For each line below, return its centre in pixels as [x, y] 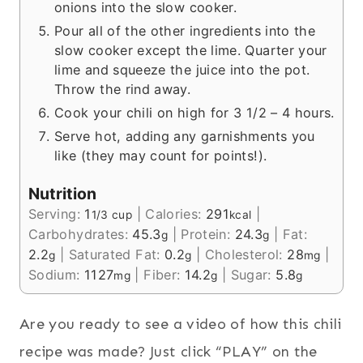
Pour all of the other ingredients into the [185, 30]
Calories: [175, 214]
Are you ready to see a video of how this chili [181, 325]
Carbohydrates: [81, 235]
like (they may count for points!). [161, 155]
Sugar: [253, 275]
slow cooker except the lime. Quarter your [191, 50]
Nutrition [62, 194]
